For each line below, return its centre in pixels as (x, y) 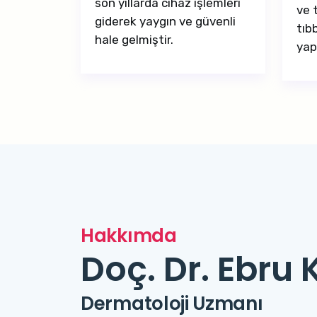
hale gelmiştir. (134, 40)
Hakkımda (129, 236)
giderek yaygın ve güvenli (165, 21)
